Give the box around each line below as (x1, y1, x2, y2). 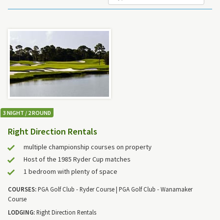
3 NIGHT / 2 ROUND (3, 109, 51, 117)
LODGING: (8, 208, 35, 216)
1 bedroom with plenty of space (24, 166, 117, 176)
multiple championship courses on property (24, 142, 152, 151)
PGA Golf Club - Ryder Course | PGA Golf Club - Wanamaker (36, 185, 192, 193)
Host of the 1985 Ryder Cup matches (24, 154, 131, 164)
